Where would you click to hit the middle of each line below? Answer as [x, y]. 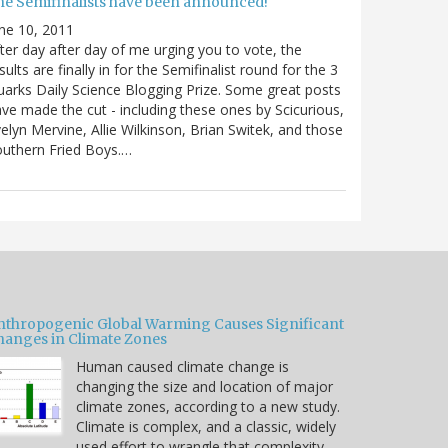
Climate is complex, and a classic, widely [206, 426]
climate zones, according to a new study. [208, 406]
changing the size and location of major [204, 386]
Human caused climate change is [182, 366]
